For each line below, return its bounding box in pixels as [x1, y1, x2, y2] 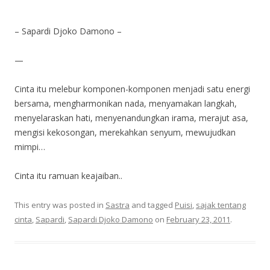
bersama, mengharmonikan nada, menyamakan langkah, [14, 98, 237, 110]
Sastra [105, 199, 130, 211]
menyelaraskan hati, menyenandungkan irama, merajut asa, [14, 112, 248, 124]
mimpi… [14, 141, 45, 153]
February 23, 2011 [166, 214, 230, 225]
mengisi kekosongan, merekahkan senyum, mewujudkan [14, 127, 236, 139]
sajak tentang [196, 199, 246, 211]
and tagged [130, 199, 175, 211]
